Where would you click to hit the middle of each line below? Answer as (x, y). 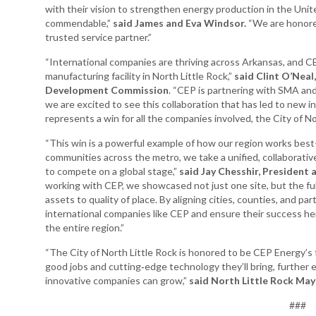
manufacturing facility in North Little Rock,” (140, 75)
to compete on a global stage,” (112, 171)
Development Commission (107, 90)
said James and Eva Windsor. (180, 23)
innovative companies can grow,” (117, 280)
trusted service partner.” (98, 37)
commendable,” (79, 23)
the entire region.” (85, 227)
